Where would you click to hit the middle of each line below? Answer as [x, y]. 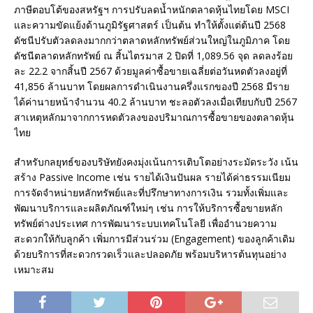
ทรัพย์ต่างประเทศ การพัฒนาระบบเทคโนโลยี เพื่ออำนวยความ [145, 224]
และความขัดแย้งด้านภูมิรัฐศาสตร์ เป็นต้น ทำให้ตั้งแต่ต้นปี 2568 [150, 25]
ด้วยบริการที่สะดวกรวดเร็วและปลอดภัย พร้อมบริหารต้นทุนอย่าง [150, 254]
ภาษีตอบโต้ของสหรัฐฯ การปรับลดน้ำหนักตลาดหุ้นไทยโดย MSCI [152, 10]
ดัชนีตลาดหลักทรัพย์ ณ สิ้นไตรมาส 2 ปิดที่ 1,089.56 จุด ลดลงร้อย [153, 56]
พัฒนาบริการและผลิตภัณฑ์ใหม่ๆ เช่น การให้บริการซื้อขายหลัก [148, 208]
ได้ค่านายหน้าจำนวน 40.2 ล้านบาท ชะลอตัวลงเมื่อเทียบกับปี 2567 [155, 102]
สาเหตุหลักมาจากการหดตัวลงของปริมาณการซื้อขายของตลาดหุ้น [154, 117]
